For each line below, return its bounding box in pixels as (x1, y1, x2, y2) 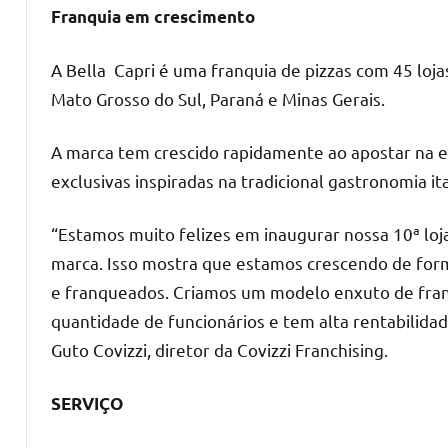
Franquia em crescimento (51, 5, 255, 27)
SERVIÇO (51, 392, 123, 414)
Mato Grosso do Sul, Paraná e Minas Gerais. (51, 87, 385, 109)
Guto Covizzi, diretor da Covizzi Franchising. (51, 338, 388, 360)
